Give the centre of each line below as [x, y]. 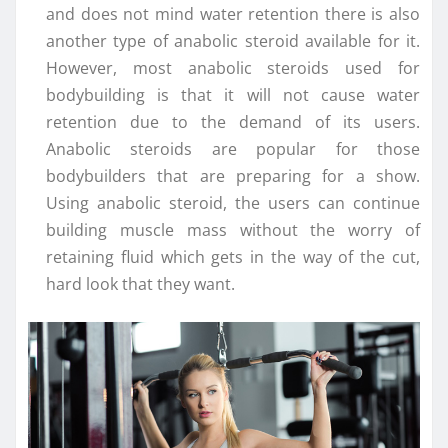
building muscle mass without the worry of [233, 229]
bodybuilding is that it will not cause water [233, 94]
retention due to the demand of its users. [233, 121]
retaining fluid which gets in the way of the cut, [233, 256]
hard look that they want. [140, 283]
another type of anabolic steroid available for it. [233, 40]
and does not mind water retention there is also [233, 13]
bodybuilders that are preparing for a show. [233, 175]
